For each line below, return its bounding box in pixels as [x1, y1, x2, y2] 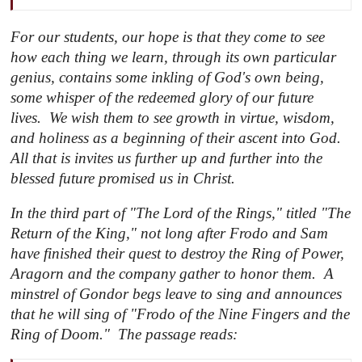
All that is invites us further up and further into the [11, 149, 323, 166]
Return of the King [11, 224, 127, 242]
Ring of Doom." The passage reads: [11, 325, 238, 343]
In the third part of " [11, 204, 137, 221]
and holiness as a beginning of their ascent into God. [11, 128, 346, 146]
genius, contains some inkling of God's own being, [11, 68, 325, 86]
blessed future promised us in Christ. [11, 169, 236, 187]
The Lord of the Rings [136, 204, 272, 221]
